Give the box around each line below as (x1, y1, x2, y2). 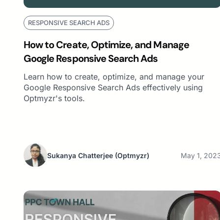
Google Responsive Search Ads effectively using (24, 82, 203, 93)
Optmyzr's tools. (24, 93, 85, 104)
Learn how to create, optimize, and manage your (24, 72, 204, 82)
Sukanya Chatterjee (47, 151, 113, 160)
